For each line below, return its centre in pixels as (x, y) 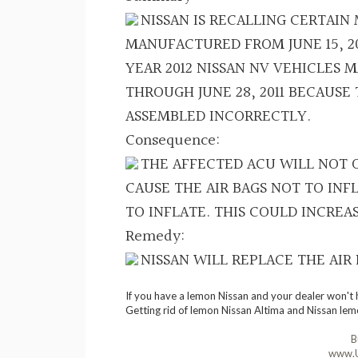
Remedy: (155, 237)
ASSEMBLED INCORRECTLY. (218, 117)
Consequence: (173, 141)
